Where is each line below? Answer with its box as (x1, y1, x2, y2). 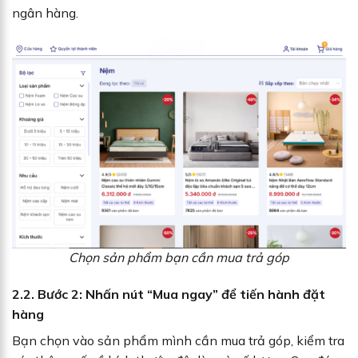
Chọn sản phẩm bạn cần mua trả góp (69, 249, 289, 266)
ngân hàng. (12, 4, 82, 21)
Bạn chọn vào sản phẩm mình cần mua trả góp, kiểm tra (12, 332, 344, 349)
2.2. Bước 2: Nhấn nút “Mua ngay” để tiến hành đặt (12, 286, 325, 303)
